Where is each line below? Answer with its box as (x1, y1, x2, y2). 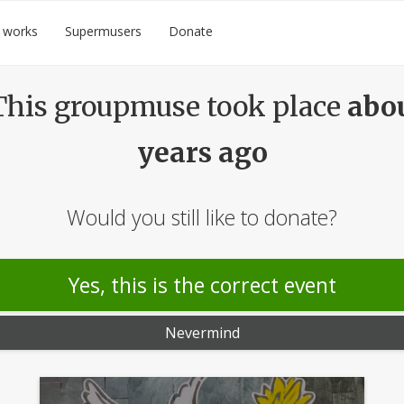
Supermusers (65, 23, 142, 40)
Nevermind (164, 323, 240, 343)
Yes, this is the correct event (68, 271, 336, 299)
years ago (136, 135, 268, 170)
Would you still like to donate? (67, 203, 337, 232)
